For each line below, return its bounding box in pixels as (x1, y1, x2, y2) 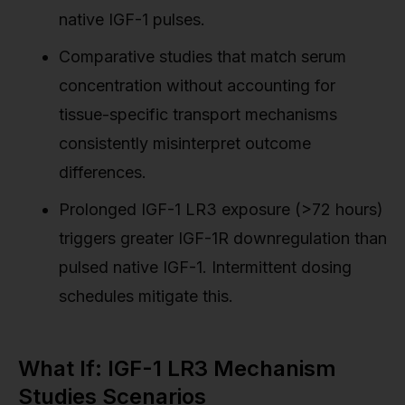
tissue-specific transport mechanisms (59, 104, 337, 124)
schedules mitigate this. (59, 286, 233, 306)
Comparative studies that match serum (59, 46, 346, 66)
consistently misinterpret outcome (59, 133, 311, 153)
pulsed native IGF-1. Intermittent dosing (59, 257, 352, 277)
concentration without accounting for (59, 75, 335, 95)
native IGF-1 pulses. (59, 9, 205, 29)
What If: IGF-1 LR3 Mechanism (18, 354, 336, 381)
